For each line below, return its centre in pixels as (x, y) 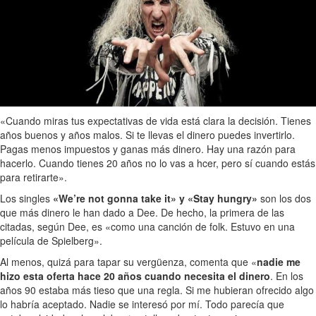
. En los (287, 276)
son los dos (284, 199)
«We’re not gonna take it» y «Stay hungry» (155, 199)
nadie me (279, 262)
